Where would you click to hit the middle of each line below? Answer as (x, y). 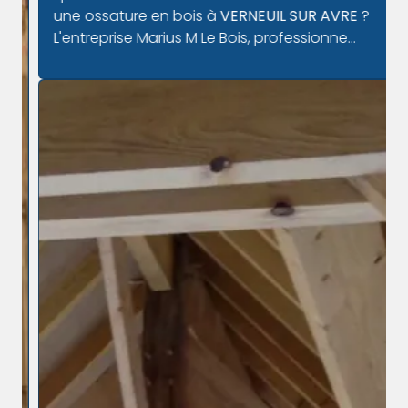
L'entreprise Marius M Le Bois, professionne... (187, 38)
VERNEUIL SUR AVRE (271, 16)
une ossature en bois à (119, 16)
